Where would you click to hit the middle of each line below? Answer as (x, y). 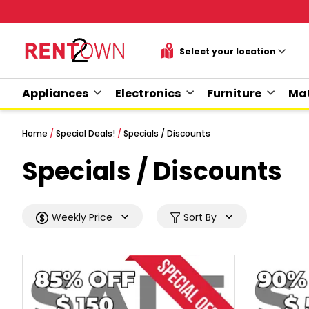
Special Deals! (86, 133)
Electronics (148, 93)
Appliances (55, 93)
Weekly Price (82, 218)
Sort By (200, 218)
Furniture (235, 93)
